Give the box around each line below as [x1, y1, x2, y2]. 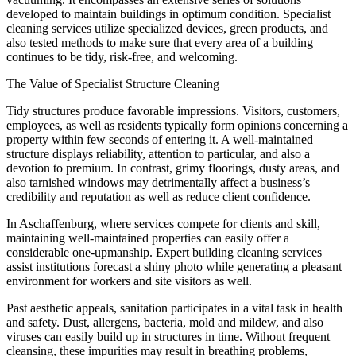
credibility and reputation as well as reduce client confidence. [6, 189, 311, 203]
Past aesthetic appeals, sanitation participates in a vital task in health [6, 300, 342, 315]
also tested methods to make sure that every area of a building [6, 35, 313, 49]
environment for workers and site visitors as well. [6, 273, 252, 288]
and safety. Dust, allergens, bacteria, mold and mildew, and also [6, 315, 323, 329]
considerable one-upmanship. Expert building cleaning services [6, 245, 322, 259]
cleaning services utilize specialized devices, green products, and [6, 21, 328, 35]
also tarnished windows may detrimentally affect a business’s [6, 175, 310, 189]
